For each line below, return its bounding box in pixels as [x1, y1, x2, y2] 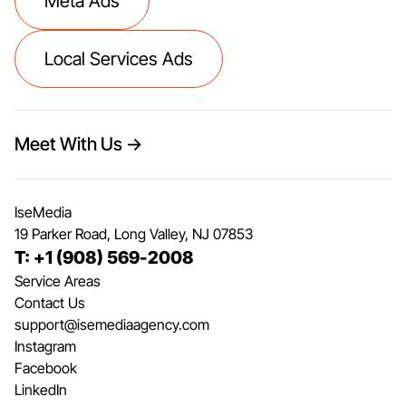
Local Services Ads [44, 47, 193, 70]
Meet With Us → [14, 133, 142, 156]
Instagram [14, 337, 76, 356]
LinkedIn [14, 381, 67, 400]
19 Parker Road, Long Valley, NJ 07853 [14, 225, 253, 244]
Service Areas [14, 272, 101, 291]
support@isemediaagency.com [14, 315, 209, 334]
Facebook [14, 359, 77, 378]
